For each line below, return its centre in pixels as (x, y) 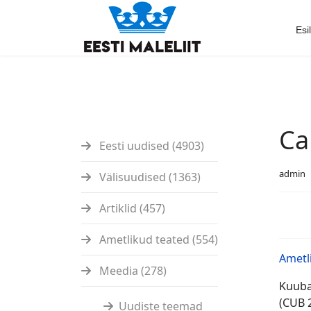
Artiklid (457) (131, 208)
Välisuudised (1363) (149, 177)
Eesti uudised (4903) (150, 146)
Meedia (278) (132, 271)
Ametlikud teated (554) (157, 239)
